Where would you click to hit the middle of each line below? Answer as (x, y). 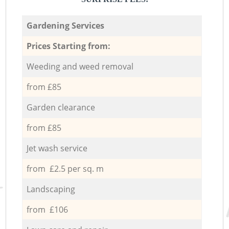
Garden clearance (61, 107)
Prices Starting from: (68, 46)
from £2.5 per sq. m (65, 168)
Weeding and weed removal (80, 66)
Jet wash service (57, 148)
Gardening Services (65, 25)
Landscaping (51, 189)
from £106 (47, 209)
